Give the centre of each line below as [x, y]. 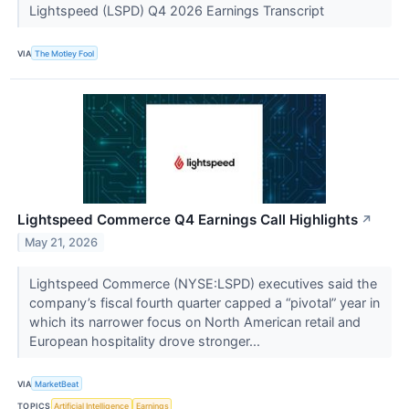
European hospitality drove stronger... [146, 341]
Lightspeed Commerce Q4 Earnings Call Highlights [188, 220]
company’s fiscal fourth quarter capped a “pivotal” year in [204, 303]
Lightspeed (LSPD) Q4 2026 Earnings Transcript [178, 10]
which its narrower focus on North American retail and [194, 322]
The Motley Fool [65, 53]
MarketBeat [57, 383]
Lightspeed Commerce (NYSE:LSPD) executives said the [203, 284]
